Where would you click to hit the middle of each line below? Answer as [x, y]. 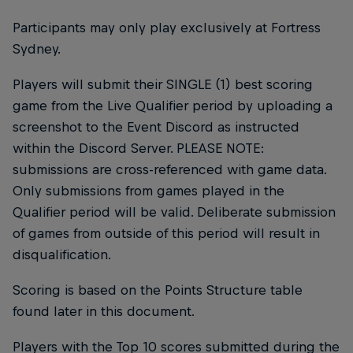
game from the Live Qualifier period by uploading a [173, 105]
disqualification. [62, 254]
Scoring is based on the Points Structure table [158, 290]
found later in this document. [104, 311]
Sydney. [37, 48]
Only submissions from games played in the [149, 190]
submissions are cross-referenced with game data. [169, 169]
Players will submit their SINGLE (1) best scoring [163, 84]
